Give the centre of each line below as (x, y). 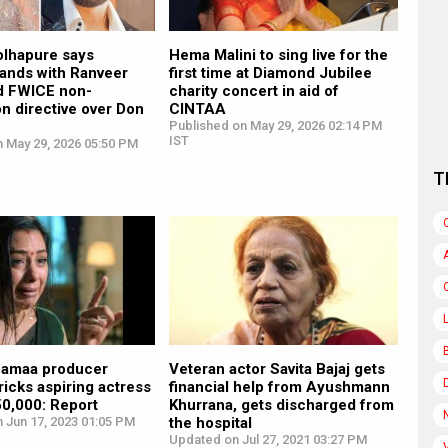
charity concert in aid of (253, 90)
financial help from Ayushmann (279, 386)
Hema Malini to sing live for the (278, 54)
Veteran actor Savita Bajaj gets (276, 368)
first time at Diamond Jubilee (270, 72)
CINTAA (197, 108)
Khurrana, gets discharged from (281, 404)
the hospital (210, 422)
